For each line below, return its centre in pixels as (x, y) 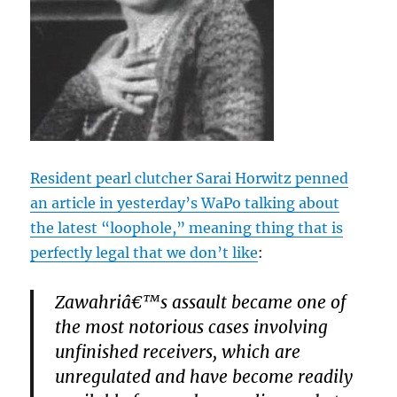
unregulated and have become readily (204, 377)
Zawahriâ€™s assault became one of (201, 303)
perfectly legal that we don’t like (144, 253)
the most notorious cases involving (192, 327)
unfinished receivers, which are (178, 352)
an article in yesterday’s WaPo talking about (185, 203)
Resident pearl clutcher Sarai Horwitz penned (190, 179)
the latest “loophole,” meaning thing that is (187, 228)
